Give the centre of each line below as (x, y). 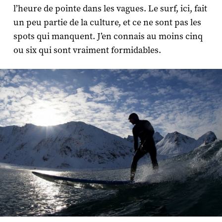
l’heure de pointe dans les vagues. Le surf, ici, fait (110, 8)
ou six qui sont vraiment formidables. (87, 50)
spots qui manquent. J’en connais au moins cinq (108, 36)
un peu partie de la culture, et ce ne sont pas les (107, 22)
